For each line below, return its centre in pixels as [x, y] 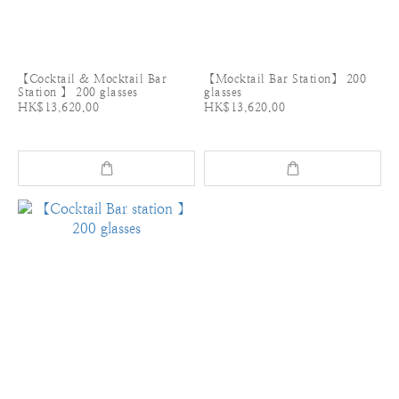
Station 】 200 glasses [78, 92]
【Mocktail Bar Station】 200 [285, 78]
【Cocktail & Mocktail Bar [92, 78]
